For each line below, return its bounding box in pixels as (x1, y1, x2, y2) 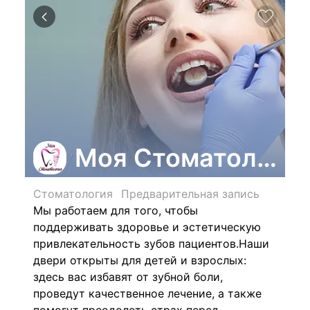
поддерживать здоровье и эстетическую (33, 220, 261, 234)
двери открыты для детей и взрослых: (33, 253, 246, 267)
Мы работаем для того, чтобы (33, 203, 198, 217)
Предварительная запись (121, 187, 259, 201)
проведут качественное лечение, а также (33, 286, 262, 300)
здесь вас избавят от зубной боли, (33, 270, 223, 284)
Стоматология (33, 187, 113, 201)
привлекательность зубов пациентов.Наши (33, 237, 269, 250)
